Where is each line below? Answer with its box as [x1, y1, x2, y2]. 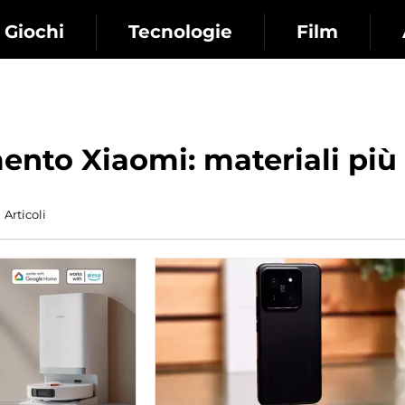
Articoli [5, 207, 46, 221]
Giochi [5, 21, 64, 42]
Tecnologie [128, 21, 232, 42]
